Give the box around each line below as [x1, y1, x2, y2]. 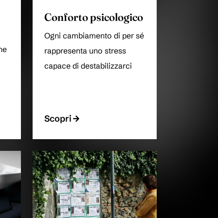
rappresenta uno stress [44, 46, 126, 56]
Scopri [44, 113, 72, 125]
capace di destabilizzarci [44, 61, 132, 71]
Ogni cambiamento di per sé [44, 31, 144, 41]
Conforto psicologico [44, 11, 143, 24]
